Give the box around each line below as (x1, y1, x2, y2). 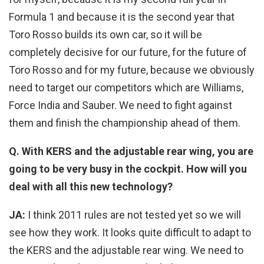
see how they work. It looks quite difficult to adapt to (9, 226, 251, 239)
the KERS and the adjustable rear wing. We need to (9, 244, 243, 257)
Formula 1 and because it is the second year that (9, 11, 235, 24)
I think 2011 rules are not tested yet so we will (28, 209, 241, 222)
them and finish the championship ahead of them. (9, 117, 240, 130)
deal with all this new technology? (9, 180, 173, 193)
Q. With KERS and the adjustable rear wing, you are (9, 145, 253, 158)
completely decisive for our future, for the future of (9, 46, 247, 59)
